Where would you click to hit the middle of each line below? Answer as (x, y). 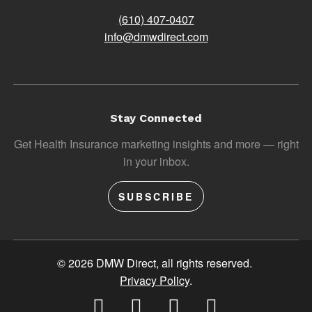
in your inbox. (156, 161)
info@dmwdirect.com (156, 36)
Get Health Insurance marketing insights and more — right (156, 143)
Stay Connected (156, 118)
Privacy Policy (155, 280)
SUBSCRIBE (156, 196)
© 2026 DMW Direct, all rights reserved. (156, 263)
